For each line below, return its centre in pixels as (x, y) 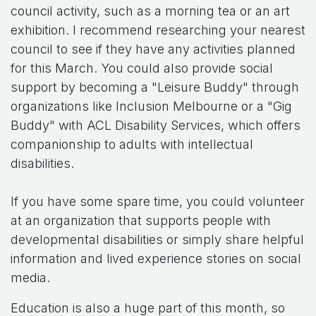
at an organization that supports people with (141, 221)
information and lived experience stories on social (156, 259)
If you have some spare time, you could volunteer (158, 202)
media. (32, 278)
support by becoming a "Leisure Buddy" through (155, 87)
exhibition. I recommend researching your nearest (158, 30)
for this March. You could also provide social (142, 68)
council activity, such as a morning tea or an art (150, 11)
